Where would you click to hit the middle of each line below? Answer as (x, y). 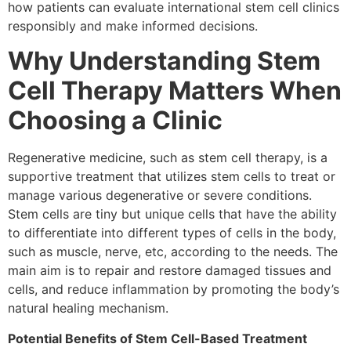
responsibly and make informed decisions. (133, 25)
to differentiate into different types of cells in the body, (172, 233)
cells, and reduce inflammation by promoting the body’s (174, 289)
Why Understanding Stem (164, 61)
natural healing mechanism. (88, 308)
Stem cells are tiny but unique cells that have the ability (172, 214)
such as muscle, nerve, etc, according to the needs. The (173, 252)
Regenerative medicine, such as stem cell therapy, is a (168, 158)
